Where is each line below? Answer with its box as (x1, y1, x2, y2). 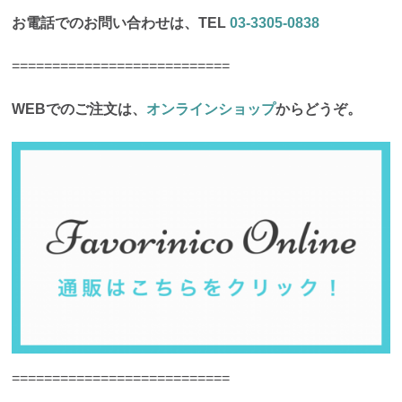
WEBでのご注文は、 (12, 100, 147, 117)
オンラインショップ (146, 100, 276, 117)
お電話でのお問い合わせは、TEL (12, 14, 231, 31)
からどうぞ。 (275, 100, 363, 117)
